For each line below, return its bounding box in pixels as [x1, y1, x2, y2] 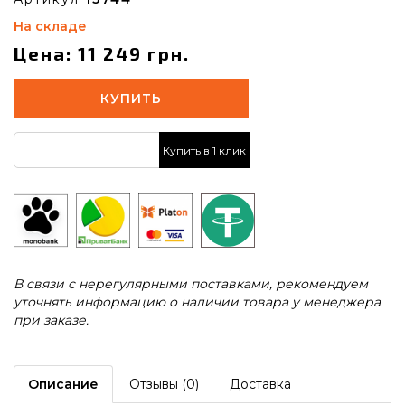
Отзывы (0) [129, 376, 199, 392]
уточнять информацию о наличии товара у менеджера [14, 294, 381, 310]
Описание [28, 376, 99, 392]
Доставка [230, 376, 291, 392]
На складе [14, 18, 87, 34]
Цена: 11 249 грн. [14, 42, 190, 64]
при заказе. [14, 312, 89, 328]
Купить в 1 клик [163, 143, 246, 157]
